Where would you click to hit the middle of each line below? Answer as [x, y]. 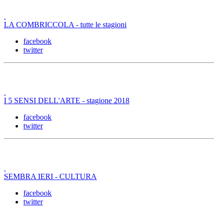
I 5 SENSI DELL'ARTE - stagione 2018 [67, 100]
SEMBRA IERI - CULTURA [50, 176]
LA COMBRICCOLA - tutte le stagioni [65, 24]
